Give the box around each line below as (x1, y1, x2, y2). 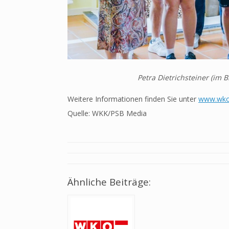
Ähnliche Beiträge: (67, 175, 151, 188)
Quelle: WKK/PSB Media (67, 108, 147, 119)
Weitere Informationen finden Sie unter (67, 94, 198, 104)
